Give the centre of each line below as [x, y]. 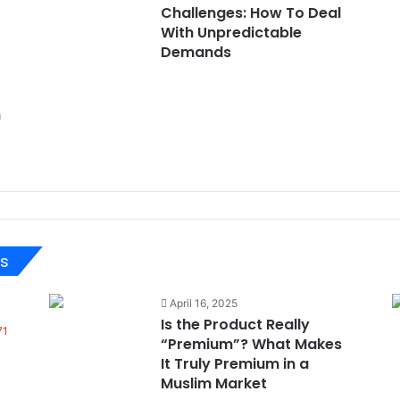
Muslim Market [213, 383]
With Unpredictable [231, 33]
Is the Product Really [235, 325]
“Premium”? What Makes [251, 344]
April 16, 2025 [203, 303]
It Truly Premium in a [234, 364]
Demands [196, 52]
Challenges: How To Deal [250, 13]
